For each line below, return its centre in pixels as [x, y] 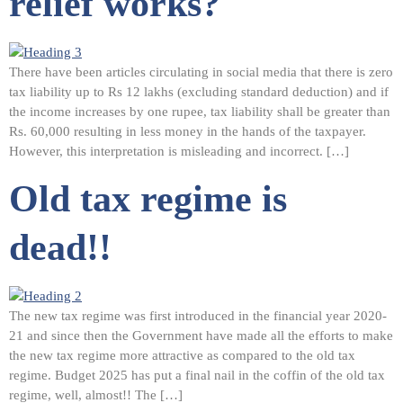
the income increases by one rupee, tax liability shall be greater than [200, 112]
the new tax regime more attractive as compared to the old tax [182, 355]
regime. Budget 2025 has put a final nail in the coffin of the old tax [197, 375]
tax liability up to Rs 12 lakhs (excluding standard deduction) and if [199, 92]
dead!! [60, 247]
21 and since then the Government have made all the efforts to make [201, 335]
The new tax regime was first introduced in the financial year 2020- [198, 315]
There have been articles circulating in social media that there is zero [201, 72]
